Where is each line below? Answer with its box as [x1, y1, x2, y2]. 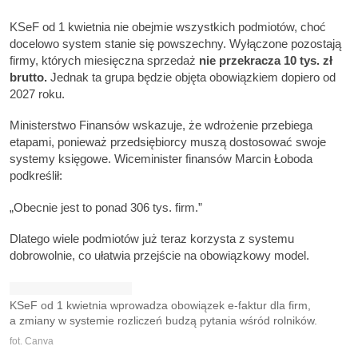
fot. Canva [10, 336, 54, 348]
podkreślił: [10, 169, 62, 183]
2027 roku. [10, 86, 65, 101]
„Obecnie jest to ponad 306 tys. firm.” [10, 200, 202, 214]
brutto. [10, 70, 47, 84]
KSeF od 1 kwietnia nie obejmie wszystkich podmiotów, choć [10, 19, 326, 34]
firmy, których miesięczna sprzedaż [10, 53, 199, 67]
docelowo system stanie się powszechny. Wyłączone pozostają [10, 36, 341, 50]
